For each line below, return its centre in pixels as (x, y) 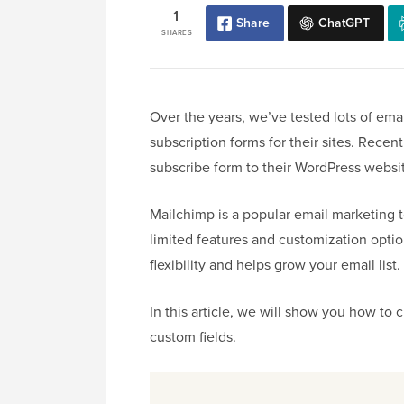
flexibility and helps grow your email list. (275, 265)
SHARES (177, 33)
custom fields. (193, 337)
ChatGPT (344, 23)
